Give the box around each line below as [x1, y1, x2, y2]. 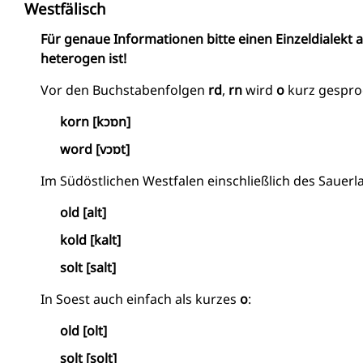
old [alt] [60, 203, 107, 221]
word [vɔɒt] [60, 140, 130, 158]
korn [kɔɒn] [60, 113, 131, 130]
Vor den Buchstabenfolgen [41, 81, 208, 99]
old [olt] [60, 322, 108, 340]
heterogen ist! [41, 49, 126, 67]
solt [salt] [60, 258, 117, 276]
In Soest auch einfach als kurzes [41, 290, 240, 308]
